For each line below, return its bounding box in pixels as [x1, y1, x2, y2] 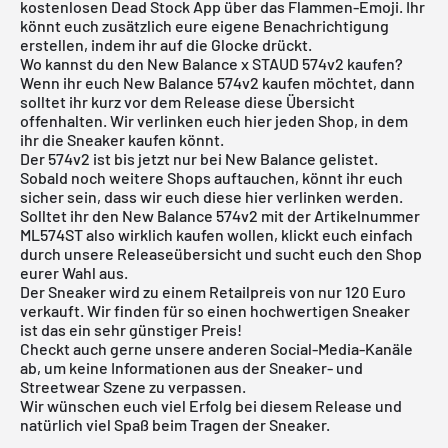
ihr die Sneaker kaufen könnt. [20, 129, 224, 149]
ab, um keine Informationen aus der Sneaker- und [20, 357, 363, 377]
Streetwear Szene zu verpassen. [20, 376, 246, 396]
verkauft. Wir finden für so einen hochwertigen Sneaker [20, 300, 410, 320]
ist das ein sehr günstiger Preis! [20, 319, 242, 339]
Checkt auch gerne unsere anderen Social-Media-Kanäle [20, 338, 413, 358]
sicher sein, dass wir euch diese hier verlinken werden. [20, 186, 403, 206]
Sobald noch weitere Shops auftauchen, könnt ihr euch [20, 167, 403, 187]
